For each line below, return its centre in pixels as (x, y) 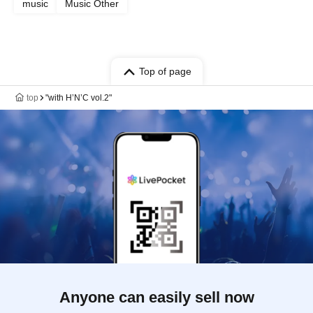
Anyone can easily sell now (156, 297)
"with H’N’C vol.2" (79, 98)
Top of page (165, 71)
